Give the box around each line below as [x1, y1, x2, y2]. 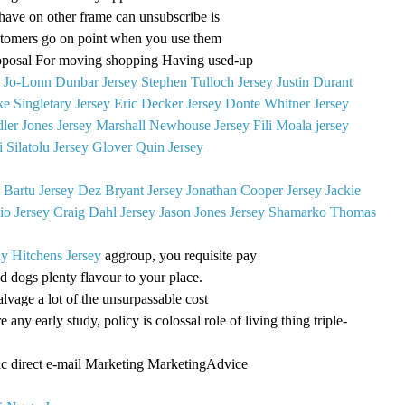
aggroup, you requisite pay [101, 247, 257, 263]
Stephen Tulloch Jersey [141, 73, 273, 89]
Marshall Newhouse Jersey [96, 117, 250, 133]
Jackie [325, 182, 361, 198]
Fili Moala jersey [253, 117, 349, 133]
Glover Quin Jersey [92, 138, 203, 155]
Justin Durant [277, 73, 353, 89]
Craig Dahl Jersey [53, 203, 155, 220]
